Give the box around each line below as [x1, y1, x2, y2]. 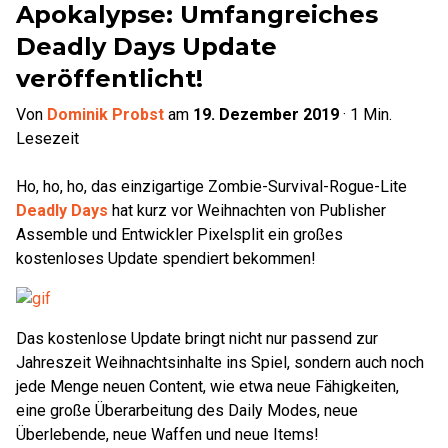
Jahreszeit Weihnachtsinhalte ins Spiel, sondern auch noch [16, 352, 424, 372]
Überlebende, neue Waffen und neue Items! [16, 424, 319, 444]
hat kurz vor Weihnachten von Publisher [108, 200, 386, 220]
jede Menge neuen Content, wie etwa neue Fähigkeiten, [16, 376, 399, 396]
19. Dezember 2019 [193, 104, 339, 124]
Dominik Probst [47, 104, 164, 124]
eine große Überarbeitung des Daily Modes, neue [16, 400, 358, 420]
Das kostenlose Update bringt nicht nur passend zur [16, 328, 378, 348]
